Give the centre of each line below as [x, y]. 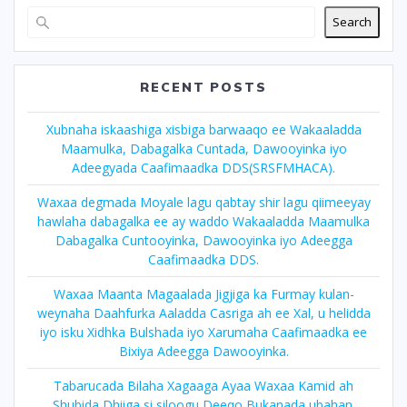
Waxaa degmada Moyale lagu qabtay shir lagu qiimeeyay [203, 202]
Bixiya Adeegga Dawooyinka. [203, 351]
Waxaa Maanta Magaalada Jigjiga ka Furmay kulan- [203, 293]
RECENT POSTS [203, 87]
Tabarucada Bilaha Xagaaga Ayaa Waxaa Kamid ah [203, 385]
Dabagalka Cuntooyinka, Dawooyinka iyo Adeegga [203, 240]
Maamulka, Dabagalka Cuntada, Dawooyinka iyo [203, 148]
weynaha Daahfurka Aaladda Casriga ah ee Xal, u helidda [203, 313]
